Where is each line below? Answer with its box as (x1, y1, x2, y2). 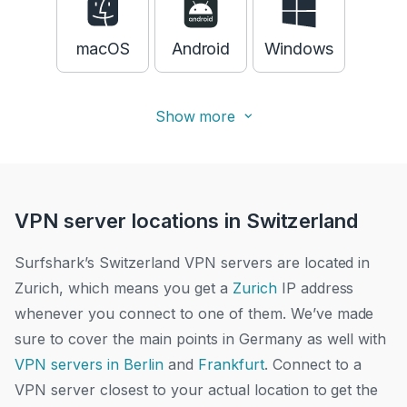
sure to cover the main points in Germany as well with (15, 330, 387, 348)
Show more (154, 107, 236, 125)
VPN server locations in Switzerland (15, 209, 359, 233)
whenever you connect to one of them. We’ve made (15, 304, 374, 323)
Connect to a (267, 355, 362, 373)
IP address (276, 279, 354, 297)
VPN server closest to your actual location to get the (15, 381, 379, 399)
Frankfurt (197, 355, 264, 373)
